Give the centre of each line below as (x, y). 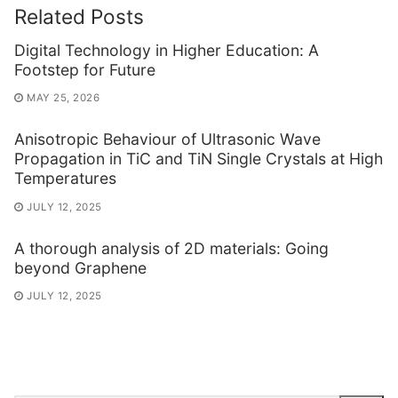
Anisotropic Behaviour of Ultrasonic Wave (167, 139)
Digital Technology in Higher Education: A (167, 50)
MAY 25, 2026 (63, 98)
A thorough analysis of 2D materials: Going (171, 248)
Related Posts (79, 16)
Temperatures (65, 179)
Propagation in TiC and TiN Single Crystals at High (199, 159)
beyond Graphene (80, 267)
